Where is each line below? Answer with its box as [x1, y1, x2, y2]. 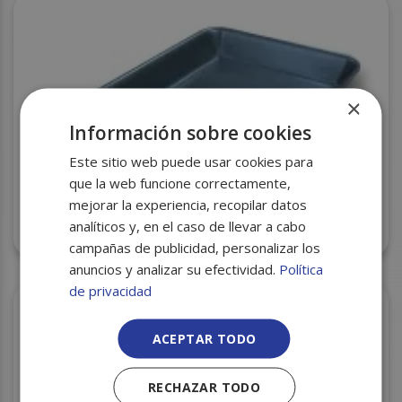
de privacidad [69, 281, 153, 299]
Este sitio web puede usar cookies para [69, 152, 314, 170]
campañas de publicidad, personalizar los [69, 238, 321, 256]
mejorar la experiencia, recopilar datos [69, 195, 308, 213]
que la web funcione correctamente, [69, 173, 292, 191]
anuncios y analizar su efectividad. [69, 259, 280, 277]
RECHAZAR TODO [147, 378, 261, 395]
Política [279, 259, 324, 277]
